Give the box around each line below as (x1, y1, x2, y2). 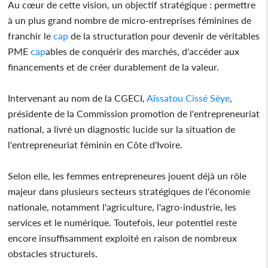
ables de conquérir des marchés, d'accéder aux (45, 45, 240, 57)
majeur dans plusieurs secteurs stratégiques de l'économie (8, 185, 251, 197)
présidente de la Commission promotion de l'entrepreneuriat (8, 107, 260, 119)
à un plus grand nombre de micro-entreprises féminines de (8, 14, 252, 26)
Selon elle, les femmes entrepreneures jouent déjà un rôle (8, 169, 247, 181)
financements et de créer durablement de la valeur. (8, 60, 220, 72)
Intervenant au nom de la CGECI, (8, 92, 147, 103)
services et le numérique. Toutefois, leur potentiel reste (8, 216, 237, 228)
